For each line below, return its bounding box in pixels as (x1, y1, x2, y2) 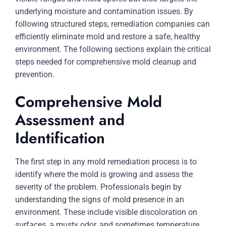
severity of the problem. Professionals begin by (15, 182, 182, 192)
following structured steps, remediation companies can (15, 19, 210, 29)
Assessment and (15, 109, 125, 131)
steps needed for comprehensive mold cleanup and (15, 57, 196, 67)
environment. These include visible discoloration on (15, 207, 197, 217)
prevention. (15, 70, 54, 79)
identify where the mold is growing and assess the (15, 169, 193, 179)
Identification (15, 127, 105, 149)
